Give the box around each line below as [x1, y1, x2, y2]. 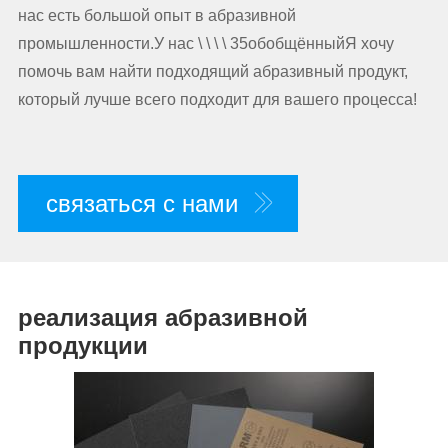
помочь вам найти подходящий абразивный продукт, [17, 63, 408, 80]
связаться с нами [45, 190, 238, 217]
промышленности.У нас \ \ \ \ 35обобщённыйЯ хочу [17, 35, 394, 52]
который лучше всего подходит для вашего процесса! [17, 91, 417, 108]
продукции [17, 332, 148, 359]
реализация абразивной [17, 304, 308, 331]
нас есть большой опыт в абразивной [17, 7, 296, 24]
